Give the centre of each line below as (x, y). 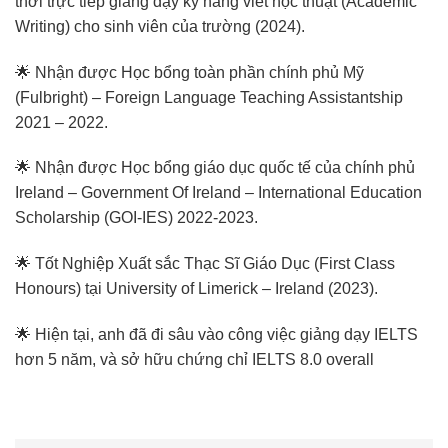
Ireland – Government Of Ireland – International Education (218, 193)
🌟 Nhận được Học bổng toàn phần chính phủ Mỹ (189, 72)
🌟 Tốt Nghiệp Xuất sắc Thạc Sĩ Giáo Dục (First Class (205, 264)
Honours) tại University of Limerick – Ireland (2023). (196, 289)
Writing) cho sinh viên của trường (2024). (160, 26)
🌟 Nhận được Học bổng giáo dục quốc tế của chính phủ (215, 168)
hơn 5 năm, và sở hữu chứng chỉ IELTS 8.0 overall (194, 359)
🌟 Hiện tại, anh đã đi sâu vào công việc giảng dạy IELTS (216, 334)
